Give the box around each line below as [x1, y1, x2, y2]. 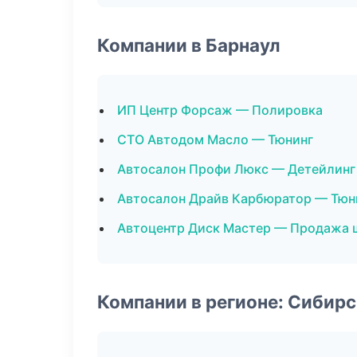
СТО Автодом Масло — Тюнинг [117, 131, 313, 147]
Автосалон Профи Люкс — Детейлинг [117, 161, 355, 177]
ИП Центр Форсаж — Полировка [117, 102, 323, 118]
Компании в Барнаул [97, 34, 280, 56]
